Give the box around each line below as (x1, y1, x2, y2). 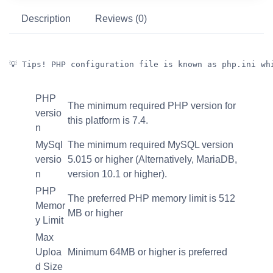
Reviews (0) (95, 13, 147, 24)
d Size (35, 261, 63, 272)
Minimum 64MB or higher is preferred (68, 246, 227, 257)
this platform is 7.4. (68, 115, 148, 126)
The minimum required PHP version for (68, 100, 236, 111)
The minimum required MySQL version (68, 139, 236, 150)
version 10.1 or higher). (68, 168, 167, 179)
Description (21, 13, 71, 24)
